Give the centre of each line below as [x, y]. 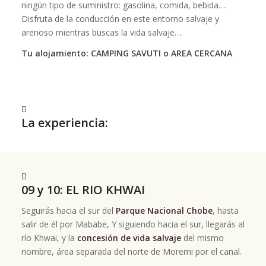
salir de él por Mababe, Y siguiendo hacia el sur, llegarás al [133, 224]
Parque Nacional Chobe [163, 210]
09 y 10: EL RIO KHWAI [83, 190]
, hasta [225, 210]
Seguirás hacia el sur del [67, 210]
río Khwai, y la [49, 237]
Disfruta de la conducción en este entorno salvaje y [120, 18]
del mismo [202, 237]
